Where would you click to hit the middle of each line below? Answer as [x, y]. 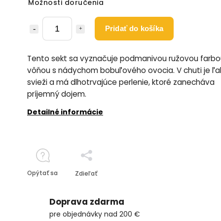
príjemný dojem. [57, 94]
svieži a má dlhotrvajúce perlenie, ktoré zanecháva [121, 82]
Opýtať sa [42, 173]
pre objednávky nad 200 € [95, 214]
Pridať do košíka [134, 28]
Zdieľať [86, 173]
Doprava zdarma [87, 202]
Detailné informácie [65, 112]
